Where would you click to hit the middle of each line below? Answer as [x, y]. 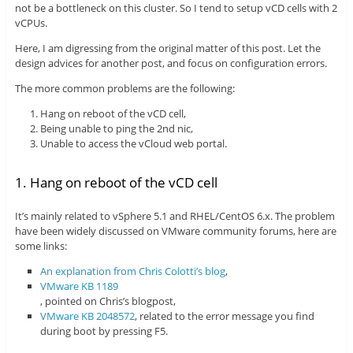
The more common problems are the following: [124, 89]
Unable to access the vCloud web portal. [134, 144]
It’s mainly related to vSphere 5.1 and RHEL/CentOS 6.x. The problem [175, 216]
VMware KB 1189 [80, 286]
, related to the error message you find [225, 316]
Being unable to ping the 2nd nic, [117, 129]
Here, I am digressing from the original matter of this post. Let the [167, 48]
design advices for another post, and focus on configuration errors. [171, 63]
